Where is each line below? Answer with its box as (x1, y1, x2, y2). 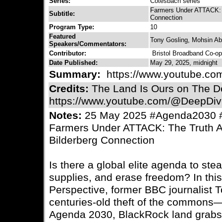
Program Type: (49, 23, 94, 31)
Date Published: (49, 59, 98, 66)
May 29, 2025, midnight (150, 59, 218, 66)
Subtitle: (49, 10, 75, 17)
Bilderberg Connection (49, 134, 155, 146)
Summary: (49, 68, 104, 80)
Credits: (49, 83, 92, 95)
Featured (49, 33, 76, 40)
